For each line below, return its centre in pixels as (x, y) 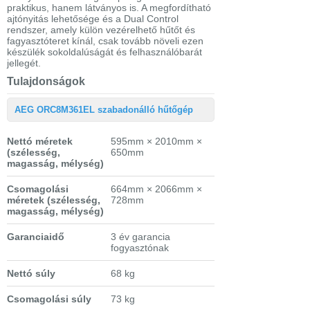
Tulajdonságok (46, 82)
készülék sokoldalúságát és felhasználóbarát (104, 52)
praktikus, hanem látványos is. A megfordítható (109, 8)
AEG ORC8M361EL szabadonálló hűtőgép (104, 110)
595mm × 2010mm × (156, 142)
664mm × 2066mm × (156, 189)
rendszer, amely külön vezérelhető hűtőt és (101, 30)
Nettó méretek (40, 142)
